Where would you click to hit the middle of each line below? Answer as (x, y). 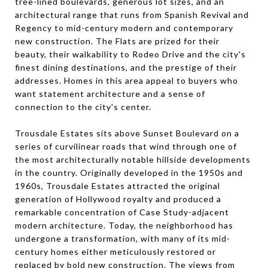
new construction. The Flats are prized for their (117, 41)
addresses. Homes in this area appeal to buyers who (127, 80)
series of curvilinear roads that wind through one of (126, 146)
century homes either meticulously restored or (115, 251)
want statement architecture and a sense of (110, 93)
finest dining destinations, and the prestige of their (126, 67)
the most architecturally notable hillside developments (133, 159)
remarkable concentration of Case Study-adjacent (122, 212)
